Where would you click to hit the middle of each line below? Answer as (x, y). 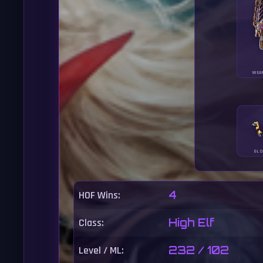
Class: (91, 223)
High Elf (191, 222)
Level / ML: (101, 250)
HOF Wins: (100, 195)
